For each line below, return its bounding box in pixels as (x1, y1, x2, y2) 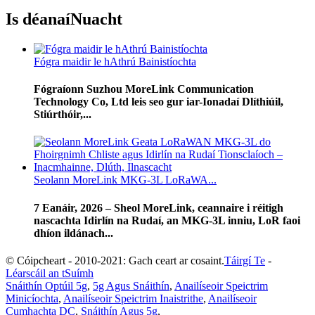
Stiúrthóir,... (34, 108, 91, 120)
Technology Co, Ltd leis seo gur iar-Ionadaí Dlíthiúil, (34, 95, 283, 108)
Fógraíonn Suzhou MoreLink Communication (34, 82, 254, 95)
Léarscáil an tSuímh (6, 266, 94, 279)
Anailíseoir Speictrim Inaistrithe (63, 292, 203, 304)
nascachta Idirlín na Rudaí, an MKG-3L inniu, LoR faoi (34, 214, 300, 226)
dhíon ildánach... (34, 226, 113, 239)
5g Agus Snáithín (93, 279, 169, 292)
